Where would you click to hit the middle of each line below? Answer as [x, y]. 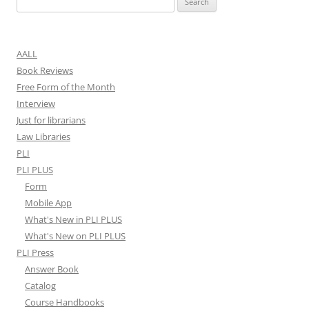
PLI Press [35, 253]
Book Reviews [45, 71]
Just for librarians [51, 120]
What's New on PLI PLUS [75, 236]
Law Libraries [43, 137]
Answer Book [52, 269]
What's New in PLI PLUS [73, 220]
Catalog [40, 286]
